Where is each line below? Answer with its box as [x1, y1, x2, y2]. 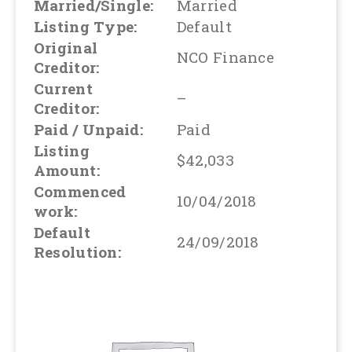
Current [33, 79, 93, 99]
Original [33, 38, 98, 58]
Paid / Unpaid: [33, 119, 143, 140]
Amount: [33, 160, 100, 181]
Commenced [33, 181, 126, 202]
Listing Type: [33, 16, 137, 37]
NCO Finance [176, 47, 274, 68]
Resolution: [33, 242, 121, 262]
